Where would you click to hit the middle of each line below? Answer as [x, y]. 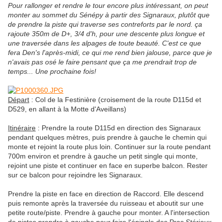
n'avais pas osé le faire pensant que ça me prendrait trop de [102, 62]
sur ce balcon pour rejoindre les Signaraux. [75, 175]
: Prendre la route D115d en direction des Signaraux [118, 128]
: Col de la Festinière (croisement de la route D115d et [115, 100]
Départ [19, 100]
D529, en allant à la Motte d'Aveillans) [67, 109]
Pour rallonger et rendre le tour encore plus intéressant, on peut [108, 6]
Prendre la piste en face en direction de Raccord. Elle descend [106, 194]
